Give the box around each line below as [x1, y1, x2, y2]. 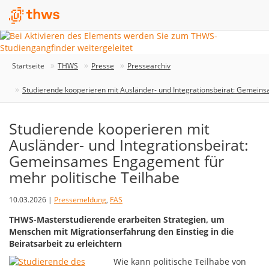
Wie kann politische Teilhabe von [113, 256, 247, 267]
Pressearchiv [127, 61, 171, 71]
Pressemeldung [54, 195, 106, 205]
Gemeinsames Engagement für [9, 151, 224, 171]
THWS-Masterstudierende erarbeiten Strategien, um [9, 214, 225, 225]
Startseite [12, 61, 44, 71]
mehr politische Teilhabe [9, 167, 180, 187]
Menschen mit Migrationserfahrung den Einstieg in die [9, 226, 234, 237]
